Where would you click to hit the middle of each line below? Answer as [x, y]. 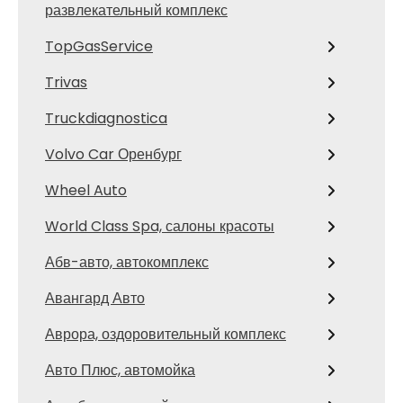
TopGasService [99, 46]
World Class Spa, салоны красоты [160, 226]
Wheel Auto [86, 190]
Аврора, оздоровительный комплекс [166, 334]
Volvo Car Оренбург [113, 154]
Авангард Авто [95, 298]
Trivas [66, 82]
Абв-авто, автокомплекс [127, 262]
